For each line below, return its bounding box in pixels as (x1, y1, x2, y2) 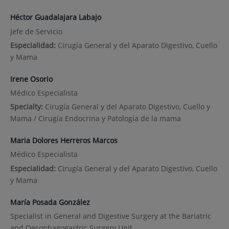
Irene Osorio (10, 74, 53, 84)
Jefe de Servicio (10, 26, 62, 36)
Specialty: (10, 102, 45, 112)
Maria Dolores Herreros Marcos (10, 135, 118, 146)
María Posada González (10, 197, 90, 207)
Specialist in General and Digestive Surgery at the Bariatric (10, 211, 211, 221)
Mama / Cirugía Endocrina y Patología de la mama (10, 113, 181, 124)
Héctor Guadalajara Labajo (10, 12, 101, 22)
